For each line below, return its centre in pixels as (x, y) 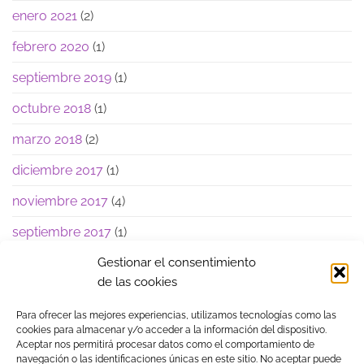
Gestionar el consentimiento (177, 263)
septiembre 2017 (62, 232)
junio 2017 (42, 262)
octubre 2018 (52, 108)
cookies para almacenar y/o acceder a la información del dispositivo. (171, 330)
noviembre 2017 (60, 201)
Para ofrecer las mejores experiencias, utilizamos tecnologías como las (176, 316)
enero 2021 (45, 15)
